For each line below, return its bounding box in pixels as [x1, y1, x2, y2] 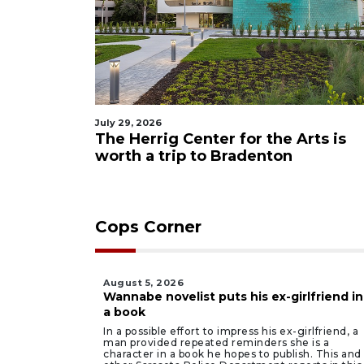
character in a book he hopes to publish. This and [103, 348, 362, 360]
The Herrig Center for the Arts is [95, 130, 346, 148]
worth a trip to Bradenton [95, 147, 292, 165]
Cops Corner [95, 217, 201, 236]
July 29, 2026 [95, 117, 162, 128]
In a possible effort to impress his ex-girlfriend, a [103, 325, 358, 337]
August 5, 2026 [103, 277, 184, 288]
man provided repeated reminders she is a [103, 336, 329, 349]
